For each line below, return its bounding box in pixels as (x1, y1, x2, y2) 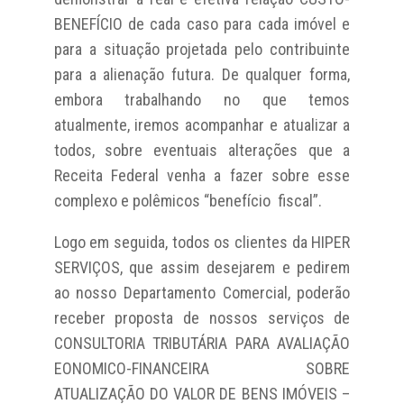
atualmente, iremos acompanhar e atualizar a (53, 115, 351, 134)
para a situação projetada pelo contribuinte (53, 39, 351, 59)
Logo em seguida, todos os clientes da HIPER (53, 232, 351, 252)
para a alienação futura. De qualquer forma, (53, 64, 351, 84)
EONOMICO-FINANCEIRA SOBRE (53, 358, 351, 378)
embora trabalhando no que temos (53, 89, 351, 109)
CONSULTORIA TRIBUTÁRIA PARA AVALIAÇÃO (53, 333, 351, 353)
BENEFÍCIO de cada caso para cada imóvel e (53, 14, 351, 33)
